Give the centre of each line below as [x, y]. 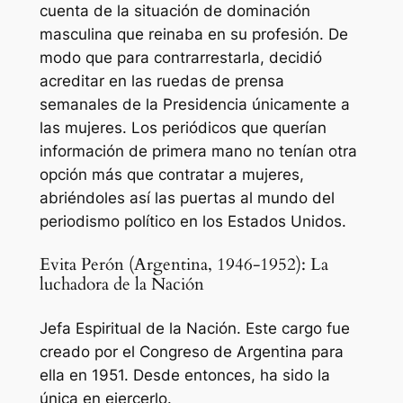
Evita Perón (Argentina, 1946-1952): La [184, 264]
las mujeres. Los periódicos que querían [183, 128]
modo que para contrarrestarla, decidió [180, 58]
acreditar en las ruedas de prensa [161, 81]
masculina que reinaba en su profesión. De [193, 35]
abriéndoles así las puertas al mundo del [187, 198]
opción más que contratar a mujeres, [171, 175]
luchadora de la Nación [121, 284]
